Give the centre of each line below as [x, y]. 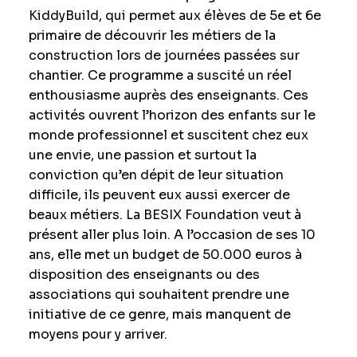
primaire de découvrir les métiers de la [152, 35]
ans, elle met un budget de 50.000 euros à [165, 255]
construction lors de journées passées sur [164, 55]
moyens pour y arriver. [98, 334]
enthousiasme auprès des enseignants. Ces [168, 95]
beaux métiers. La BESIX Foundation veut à [165, 215]
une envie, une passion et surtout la [142, 155]
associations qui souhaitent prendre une [159, 294]
